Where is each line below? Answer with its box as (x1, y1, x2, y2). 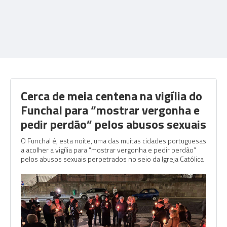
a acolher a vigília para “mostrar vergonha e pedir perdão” (21, 144, 196, 155)
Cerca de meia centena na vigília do (21, 87, 202, 105)
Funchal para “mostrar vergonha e (21, 101, 200, 119)
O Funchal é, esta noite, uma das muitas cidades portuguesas (21, 135, 206, 146)
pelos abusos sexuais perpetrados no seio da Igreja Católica (21, 154, 204, 164)
